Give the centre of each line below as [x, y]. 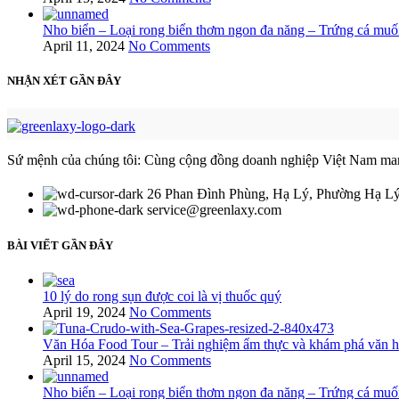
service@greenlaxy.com [214, 210]
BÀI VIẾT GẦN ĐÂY [60, 245]
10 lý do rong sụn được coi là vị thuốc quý [162, 296]
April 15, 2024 [84, 360]
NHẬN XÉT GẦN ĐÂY [64, 81]
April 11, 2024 [84, 46]
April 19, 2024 [84, 312]
